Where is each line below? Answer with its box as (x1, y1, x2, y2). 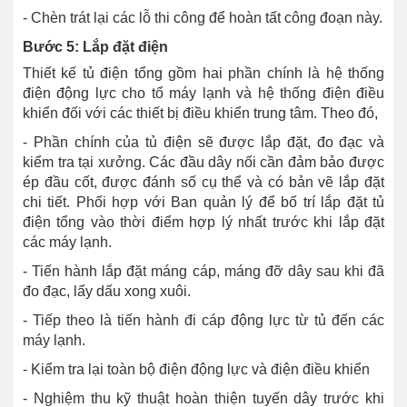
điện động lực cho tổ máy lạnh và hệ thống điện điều (23, 85, 384, 102)
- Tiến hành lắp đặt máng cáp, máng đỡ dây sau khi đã (23, 263, 384, 280)
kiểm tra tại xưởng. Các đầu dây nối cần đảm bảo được (23, 154, 384, 171)
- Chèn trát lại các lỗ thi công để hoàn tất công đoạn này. (23, 10, 382, 26)
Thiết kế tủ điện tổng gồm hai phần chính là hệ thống (23, 65, 384, 82)
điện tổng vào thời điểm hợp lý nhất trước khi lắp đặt (23, 214, 384, 231)
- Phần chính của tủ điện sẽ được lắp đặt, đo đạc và (23, 134, 384, 151)
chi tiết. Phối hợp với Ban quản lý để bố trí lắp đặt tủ (23, 194, 384, 211)
